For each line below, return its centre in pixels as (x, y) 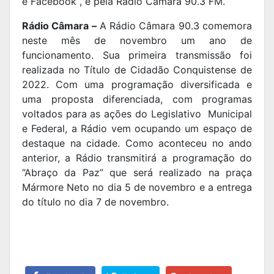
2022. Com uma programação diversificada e (137, 85)
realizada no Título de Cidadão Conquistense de (137, 70)
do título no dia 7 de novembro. (95, 202)
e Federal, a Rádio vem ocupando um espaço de (137, 129)
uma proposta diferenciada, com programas (137, 99)
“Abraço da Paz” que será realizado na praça (137, 173)
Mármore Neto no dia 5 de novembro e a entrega (137, 187)
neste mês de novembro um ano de (137, 41)
